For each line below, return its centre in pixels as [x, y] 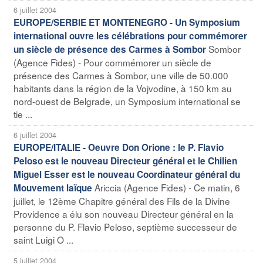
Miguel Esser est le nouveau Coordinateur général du [127, 174]
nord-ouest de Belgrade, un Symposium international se [127, 101]
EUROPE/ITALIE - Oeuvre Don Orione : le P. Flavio [119, 147]
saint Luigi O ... [43, 239]
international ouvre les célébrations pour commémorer [130, 36]
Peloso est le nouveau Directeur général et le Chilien [125, 161]
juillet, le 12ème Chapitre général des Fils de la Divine [122, 200]
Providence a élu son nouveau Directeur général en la [124, 213]
